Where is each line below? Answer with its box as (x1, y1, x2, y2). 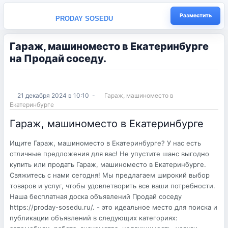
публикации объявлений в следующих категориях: (10, 214, 178, 222)
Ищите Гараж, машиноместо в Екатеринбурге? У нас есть (10, 139, 201, 147)
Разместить (179, 12, 212, 19)
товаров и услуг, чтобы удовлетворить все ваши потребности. (10, 182, 215, 190)
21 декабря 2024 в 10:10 (15, 92, 91, 99)
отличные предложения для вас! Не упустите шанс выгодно (10, 150, 209, 158)
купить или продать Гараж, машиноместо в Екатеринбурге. (10, 160, 206, 168)
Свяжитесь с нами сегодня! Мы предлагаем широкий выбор (10, 171, 210, 179)
